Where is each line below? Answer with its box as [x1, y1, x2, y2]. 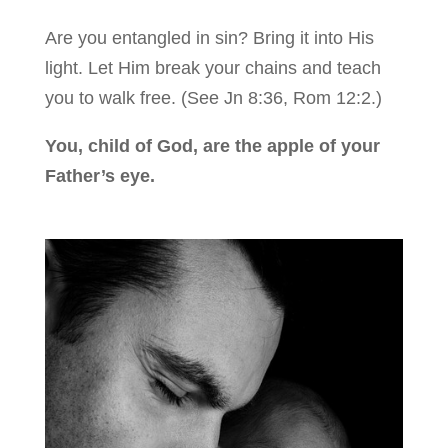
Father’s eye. [44, 166, 155, 187]
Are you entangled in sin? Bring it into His [44, 28, 374, 49]
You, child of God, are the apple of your [44, 136, 380, 157]
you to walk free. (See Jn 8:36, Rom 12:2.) [44, 88, 382, 109]
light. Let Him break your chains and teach [44, 58, 381, 79]
